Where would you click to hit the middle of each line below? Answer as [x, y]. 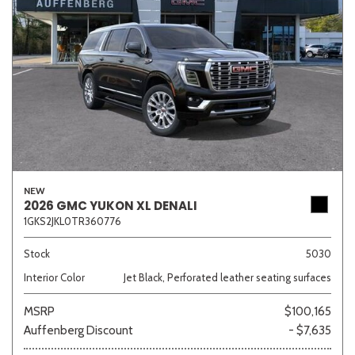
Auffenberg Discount [78, 330]
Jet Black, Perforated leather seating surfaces [227, 277]
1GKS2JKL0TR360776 [73, 221]
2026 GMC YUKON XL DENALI [111, 205]
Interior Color [54, 277]
